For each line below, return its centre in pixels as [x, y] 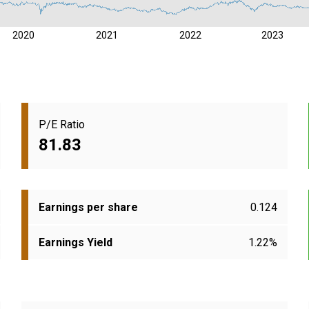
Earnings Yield [76, 243]
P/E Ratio [62, 124]
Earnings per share [88, 208]
